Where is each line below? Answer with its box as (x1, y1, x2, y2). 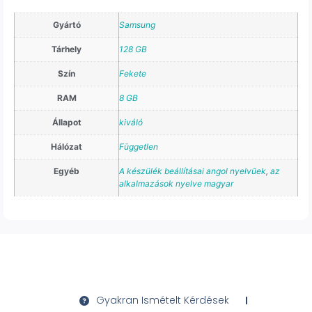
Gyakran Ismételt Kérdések (95, 293, 229, 308)
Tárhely (52, 43, 81, 54)
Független (119, 141, 158, 152)
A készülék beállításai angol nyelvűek (119, 165, 266, 176)
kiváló (119, 116, 143, 127)
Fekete (119, 68, 146, 79)
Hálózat (51, 141, 82, 152)
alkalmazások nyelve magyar (119, 178, 233, 189)
